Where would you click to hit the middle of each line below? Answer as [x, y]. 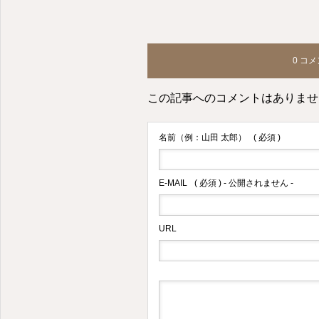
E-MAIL [173, 183]
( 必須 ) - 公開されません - [244, 183]
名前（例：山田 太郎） [203, 137]
